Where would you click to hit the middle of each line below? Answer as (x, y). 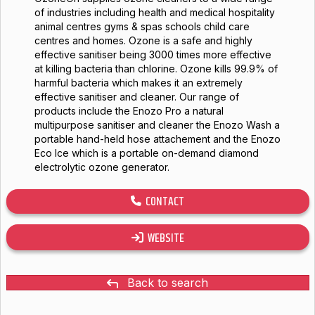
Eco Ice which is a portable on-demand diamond (146, 153)
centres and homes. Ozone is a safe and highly (143, 40)
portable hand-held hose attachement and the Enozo (157, 139)
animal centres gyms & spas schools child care (142, 26)
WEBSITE (163, 238)
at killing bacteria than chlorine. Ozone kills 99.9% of (156, 69)
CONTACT (163, 202)
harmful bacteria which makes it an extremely (138, 83)
